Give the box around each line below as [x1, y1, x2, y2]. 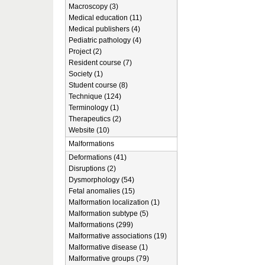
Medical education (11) [69, 14, 142, 22]
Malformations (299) [69, 221, 133, 229]
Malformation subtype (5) [69, 209, 148, 218]
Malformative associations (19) [69, 232, 167, 240]
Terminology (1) [69, 104, 119, 112]
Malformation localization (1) [69, 198, 160, 206]
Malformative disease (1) [69, 243, 148, 251]
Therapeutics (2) [69, 115, 121, 123]
